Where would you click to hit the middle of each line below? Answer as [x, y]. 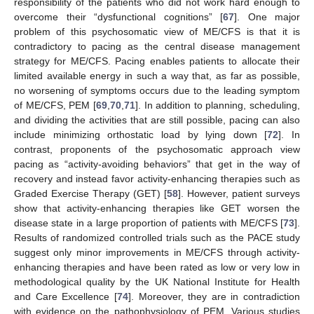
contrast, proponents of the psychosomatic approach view [157, 149]
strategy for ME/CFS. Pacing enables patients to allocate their [157, 61]
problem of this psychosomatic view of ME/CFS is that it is [157, 31]
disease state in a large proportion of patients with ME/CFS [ [149, 223]
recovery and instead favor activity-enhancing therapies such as [157, 178]
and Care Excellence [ [66, 296]
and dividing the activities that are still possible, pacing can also [157, 120]
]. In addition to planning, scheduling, [217, 105]
